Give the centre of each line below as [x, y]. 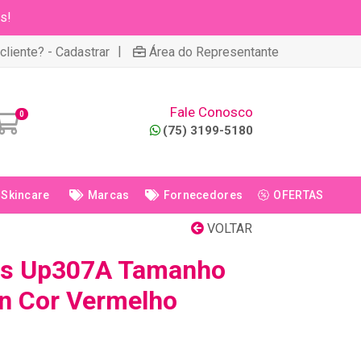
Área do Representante [214, 52]
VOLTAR [228, 228]
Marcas [108, 195]
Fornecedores [203, 195]
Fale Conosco [212, 112]
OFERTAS [299, 195]
